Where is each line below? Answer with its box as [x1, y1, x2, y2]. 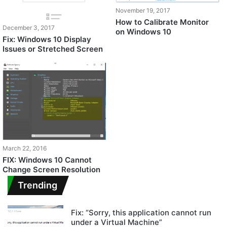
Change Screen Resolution [3, 165, 101, 175]
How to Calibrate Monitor [115, 17, 209, 27]
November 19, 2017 [115, 7, 170, 15]
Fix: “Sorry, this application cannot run [71, 208, 211, 218]
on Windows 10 [115, 27, 171, 37]
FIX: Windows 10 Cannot [3, 155, 92, 165]
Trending [18, 180, 57, 191]
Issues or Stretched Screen [3, 44, 103, 54]
